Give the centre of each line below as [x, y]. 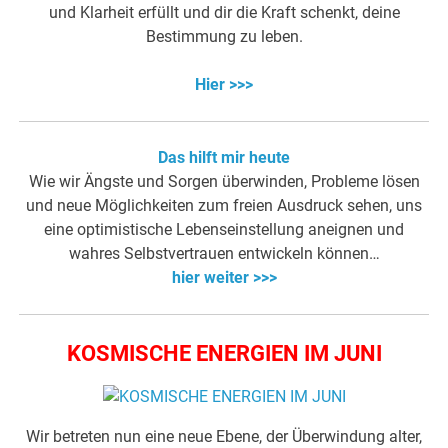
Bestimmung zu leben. [224, 36]
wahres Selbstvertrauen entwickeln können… [224, 253]
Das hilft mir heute [224, 157]
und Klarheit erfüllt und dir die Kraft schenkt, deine [224, 12]
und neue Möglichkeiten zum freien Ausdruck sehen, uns [224, 205]
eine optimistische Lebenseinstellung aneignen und [224, 229]
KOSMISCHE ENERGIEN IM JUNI [224, 353]
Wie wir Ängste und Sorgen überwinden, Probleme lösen [224, 181]
